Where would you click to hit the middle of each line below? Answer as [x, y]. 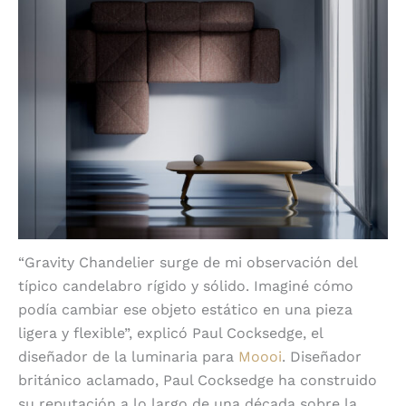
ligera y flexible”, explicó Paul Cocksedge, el [170, 333]
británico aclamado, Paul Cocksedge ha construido [198, 381]
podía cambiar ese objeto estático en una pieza [185, 310]
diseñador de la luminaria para [128, 357]
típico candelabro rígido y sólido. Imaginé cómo [186, 286]
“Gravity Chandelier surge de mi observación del [188, 263]
